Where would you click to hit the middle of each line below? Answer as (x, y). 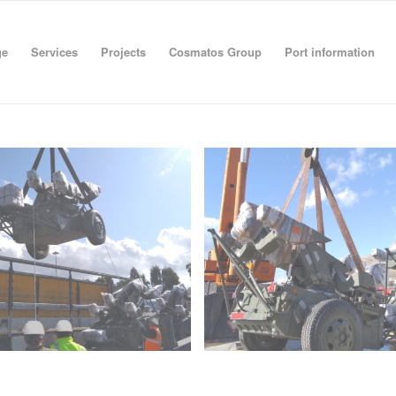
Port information (330, 52)
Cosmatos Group (215, 52)
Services (54, 52)
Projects (123, 52)
